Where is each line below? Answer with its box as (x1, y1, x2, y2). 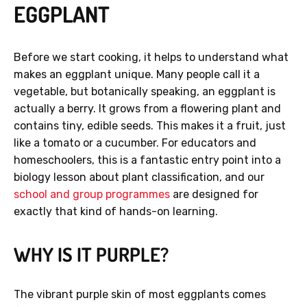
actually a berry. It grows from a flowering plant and (14, 102, 281, 116)
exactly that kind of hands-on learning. (14, 205, 218, 219)
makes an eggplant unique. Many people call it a (14, 68, 260, 82)
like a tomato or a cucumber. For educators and (14, 136, 256, 150)
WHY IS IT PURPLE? (14, 242, 169, 267)
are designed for (170, 188, 258, 201)
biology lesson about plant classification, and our (14, 171, 265, 184)
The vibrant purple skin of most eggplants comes (14, 288, 266, 302)
